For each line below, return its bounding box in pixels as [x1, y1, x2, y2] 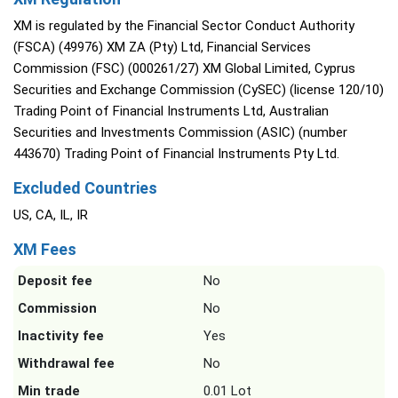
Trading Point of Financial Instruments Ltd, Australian [13, 103, 329, 120]
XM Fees [13, 240, 76, 259]
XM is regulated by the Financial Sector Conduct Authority [13, 18, 354, 35]
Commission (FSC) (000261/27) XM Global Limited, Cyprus [13, 60, 355, 77]
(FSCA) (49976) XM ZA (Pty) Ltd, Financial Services [13, 39, 311, 56]
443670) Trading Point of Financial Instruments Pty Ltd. [13, 146, 339, 163]
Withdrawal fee [18, 355, 115, 372]
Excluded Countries [13, 179, 157, 198]
